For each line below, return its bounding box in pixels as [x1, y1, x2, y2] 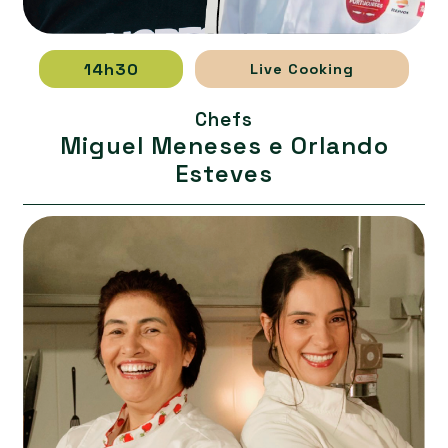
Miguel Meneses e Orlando [59, 130, 389, 161]
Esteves [175, 158, 273, 189]
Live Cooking [249, 59, 354, 78]
